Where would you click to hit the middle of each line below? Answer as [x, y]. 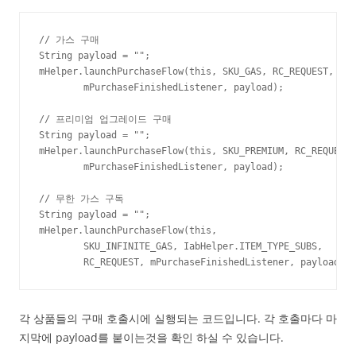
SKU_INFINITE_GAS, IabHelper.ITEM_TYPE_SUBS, [181, 247]
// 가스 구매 [69, 40]
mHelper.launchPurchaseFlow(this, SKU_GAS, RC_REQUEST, [186, 72]
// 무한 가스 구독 [81, 199]
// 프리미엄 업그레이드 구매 [105, 120]
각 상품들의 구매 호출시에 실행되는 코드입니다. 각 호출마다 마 [178, 319]
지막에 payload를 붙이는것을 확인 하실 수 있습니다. [151, 338]
